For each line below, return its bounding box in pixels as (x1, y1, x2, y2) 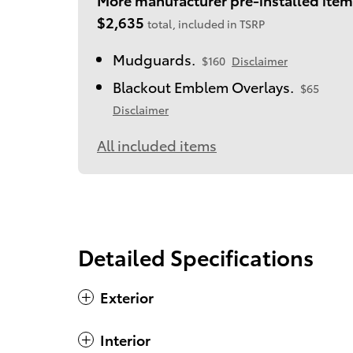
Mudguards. (113, 49, 195, 69)
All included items (97, 135, 217, 155)
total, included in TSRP (147, 16, 265, 32)
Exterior (100, 287, 154, 307)
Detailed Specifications (78, 241, 314, 273)
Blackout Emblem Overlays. (113, 76, 294, 97)
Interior (100, 329, 150, 350)
